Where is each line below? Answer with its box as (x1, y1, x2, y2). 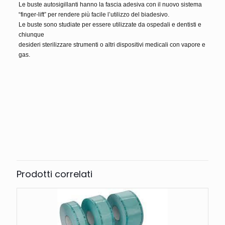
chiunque (18, 31, 44, 38)
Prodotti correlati (17, 167, 92, 180)
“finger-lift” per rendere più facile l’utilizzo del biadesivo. (18, 11, 169, 18)
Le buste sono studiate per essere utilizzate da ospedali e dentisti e (18, 21, 201, 28)
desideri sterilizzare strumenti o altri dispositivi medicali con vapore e (18, 41, 205, 48)
